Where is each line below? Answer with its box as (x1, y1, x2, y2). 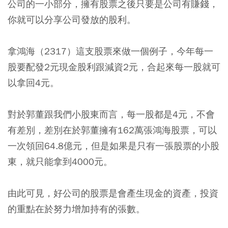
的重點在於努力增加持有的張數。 (8, 203, 145, 215)
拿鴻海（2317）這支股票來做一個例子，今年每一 (8, 45, 213, 57)
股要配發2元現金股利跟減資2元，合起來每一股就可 (8, 61, 220, 73)
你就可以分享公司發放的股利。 (8, 13, 136, 25)
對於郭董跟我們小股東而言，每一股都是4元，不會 (8, 108, 215, 120)
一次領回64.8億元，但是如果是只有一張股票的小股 (8, 139, 219, 152)
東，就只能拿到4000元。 (8, 155, 112, 167)
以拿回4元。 (8, 76, 59, 89)
